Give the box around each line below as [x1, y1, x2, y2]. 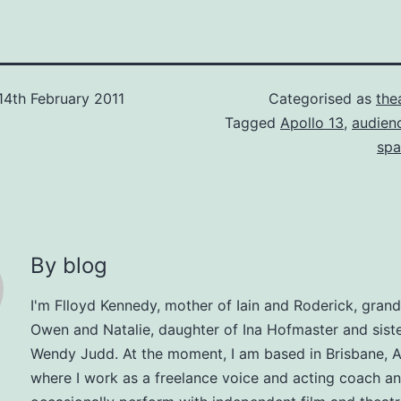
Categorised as [269, 89, 376, 107]
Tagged [225, 113, 280, 132]
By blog [30, 252, 107, 278]
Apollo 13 [280, 113, 344, 132]
